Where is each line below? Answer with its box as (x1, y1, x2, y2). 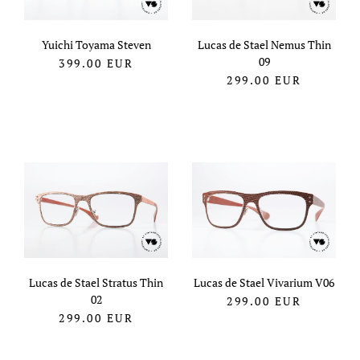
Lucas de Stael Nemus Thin (197, 37, 331, 53)
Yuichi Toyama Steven (41, 37, 151, 53)
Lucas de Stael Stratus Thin (29, 275, 163, 291)
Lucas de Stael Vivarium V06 (194, 275, 334, 291)
